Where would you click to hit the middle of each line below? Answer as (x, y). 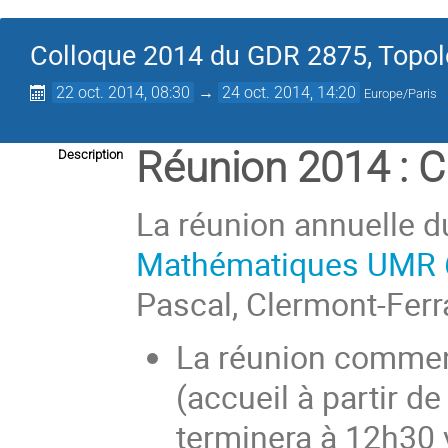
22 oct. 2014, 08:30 (123, 92)
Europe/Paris (401, 93)
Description (90, 154)
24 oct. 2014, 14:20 (289, 92)
